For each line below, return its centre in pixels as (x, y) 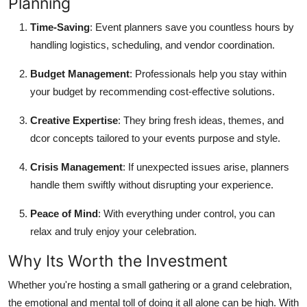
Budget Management (80, 73)
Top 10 (28, 79)
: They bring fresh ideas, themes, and (201, 120)
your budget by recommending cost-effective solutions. (152, 91)
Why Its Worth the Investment (118, 260)
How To (30, 45)
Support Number (54, 12)
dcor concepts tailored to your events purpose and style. (155, 138)
